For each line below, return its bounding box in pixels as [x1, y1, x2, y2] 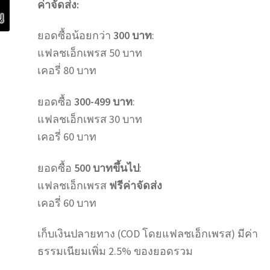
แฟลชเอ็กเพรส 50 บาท [37, 46, 143, 60]
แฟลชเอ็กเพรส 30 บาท [37, 112, 143, 127]
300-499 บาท [74, 95, 133, 109]
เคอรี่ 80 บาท [37, 63, 97, 78]
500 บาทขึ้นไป [74, 160, 140, 175]
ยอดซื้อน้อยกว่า [37, 28, 114, 43]
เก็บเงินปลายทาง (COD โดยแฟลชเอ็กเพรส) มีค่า [37, 227, 259, 241]
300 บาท [113, 28, 152, 43]
